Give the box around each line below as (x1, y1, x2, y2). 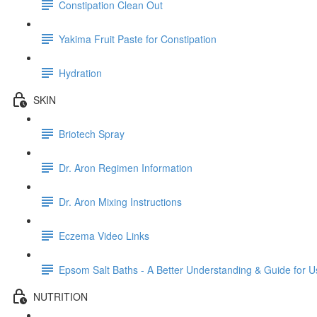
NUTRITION (33, 289, 88, 304)
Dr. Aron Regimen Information (59, 160, 192, 175)
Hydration (59, 65, 102, 80)
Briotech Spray (59, 126, 125, 141)
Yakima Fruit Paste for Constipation (59, 31, 217, 46)
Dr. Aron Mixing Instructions (59, 194, 182, 209)
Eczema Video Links (59, 228, 149, 243)
